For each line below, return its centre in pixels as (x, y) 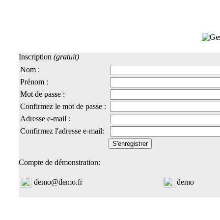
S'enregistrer (130, 144)
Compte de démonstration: (59, 162)
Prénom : (34, 82)
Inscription (35, 57)
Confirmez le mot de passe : (63, 106)
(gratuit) (66, 57)
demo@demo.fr (58, 182)
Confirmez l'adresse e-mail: (62, 131)
